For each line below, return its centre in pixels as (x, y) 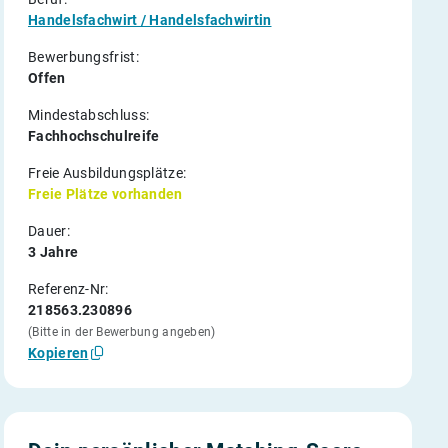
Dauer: (49, 231)
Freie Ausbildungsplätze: (107, 173)
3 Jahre (53, 252)
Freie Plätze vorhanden (105, 194)
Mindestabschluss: (89, 115)
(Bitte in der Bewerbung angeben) (122, 332)
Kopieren (58, 352)
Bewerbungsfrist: (83, 57)
